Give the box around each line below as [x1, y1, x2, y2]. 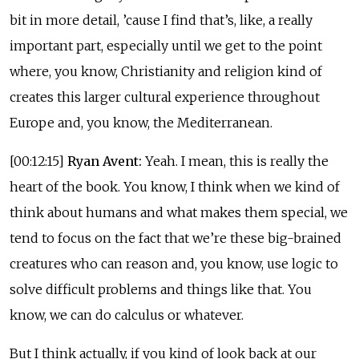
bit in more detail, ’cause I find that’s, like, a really [10, 11, 313, 28]
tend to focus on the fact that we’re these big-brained [10, 229, 341, 246]
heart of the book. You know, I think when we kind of [10, 178, 340, 195]
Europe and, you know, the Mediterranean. [10, 114, 272, 131]
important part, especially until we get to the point [10, 37, 322, 54]
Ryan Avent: [67, 152, 142, 169]
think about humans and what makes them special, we [10, 204, 348, 220]
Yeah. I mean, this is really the [142, 152, 329, 169]
